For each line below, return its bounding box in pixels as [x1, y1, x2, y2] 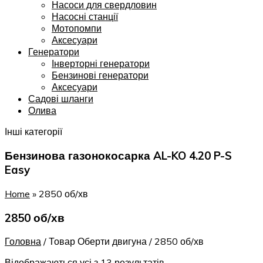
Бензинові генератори [52, 69, 149, 82]
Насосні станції [52, 11, 118, 23]
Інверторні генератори [52, 58, 150, 70]
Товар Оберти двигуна [49, 235, 147, 248]
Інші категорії [5, 126, 62, 138]
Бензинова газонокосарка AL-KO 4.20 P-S [5, 149, 232, 163]
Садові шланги [28, 93, 93, 105]
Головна [5, 235, 41, 248]
